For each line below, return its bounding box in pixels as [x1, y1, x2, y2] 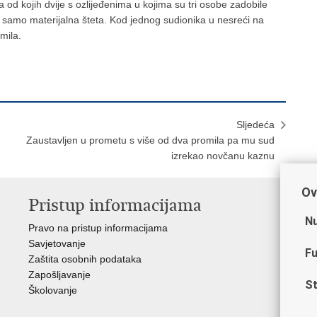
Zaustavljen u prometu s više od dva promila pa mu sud [26, 134, 275, 146]
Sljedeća [236, 119, 275, 130]
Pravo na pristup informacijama [28, 222, 168, 234]
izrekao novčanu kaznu [171, 150, 275, 161]
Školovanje [28, 284, 77, 296]
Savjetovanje [28, 238, 86, 249]
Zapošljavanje [28, 269, 91, 280]
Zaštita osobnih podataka [28, 253, 142, 265]
